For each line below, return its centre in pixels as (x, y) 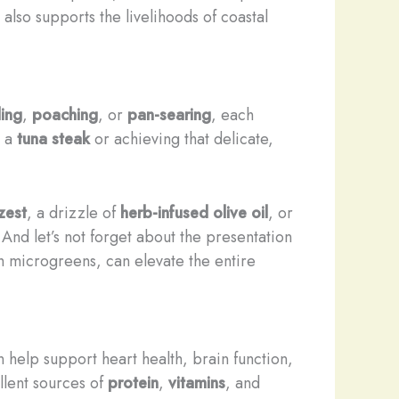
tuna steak (53, 138)
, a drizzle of (73, 212)
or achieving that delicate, (182, 138)
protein (133, 383)
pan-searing (169, 114)
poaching (65, 114)
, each (232, 114)
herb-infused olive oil (194, 212)
